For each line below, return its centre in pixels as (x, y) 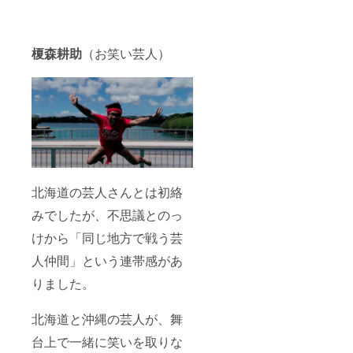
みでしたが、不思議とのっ (107, 214)
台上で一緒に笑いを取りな (107, 341)
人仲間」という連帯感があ (107, 260)
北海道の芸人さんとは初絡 (107, 191)
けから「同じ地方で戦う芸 (107, 237)
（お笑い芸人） (126, 53)
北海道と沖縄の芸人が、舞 (107, 318)
